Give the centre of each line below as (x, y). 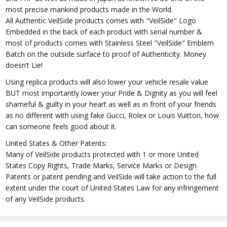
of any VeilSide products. (46, 199)
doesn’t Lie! (24, 65)
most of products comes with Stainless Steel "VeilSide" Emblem (110, 43)
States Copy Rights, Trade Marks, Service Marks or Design (101, 165)
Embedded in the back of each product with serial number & (104, 31)
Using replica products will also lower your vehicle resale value (107, 82)
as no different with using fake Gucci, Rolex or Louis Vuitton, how (112, 115)
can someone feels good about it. (61, 126)
